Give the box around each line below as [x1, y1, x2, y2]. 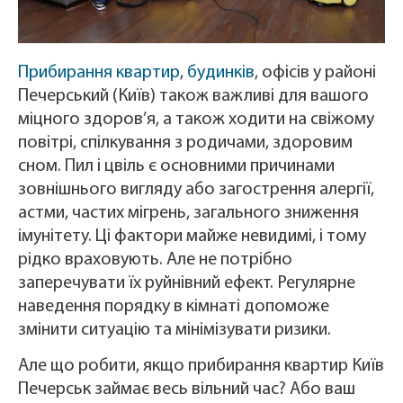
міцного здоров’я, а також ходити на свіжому [18, 110, 374, 129]
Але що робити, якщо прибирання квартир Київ [18, 357, 384, 376]
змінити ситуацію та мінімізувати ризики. [18, 320, 331, 339]
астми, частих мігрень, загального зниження [18, 203, 359, 222]
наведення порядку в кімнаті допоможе [18, 297, 329, 316]
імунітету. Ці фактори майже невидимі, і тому [18, 227, 366, 246]
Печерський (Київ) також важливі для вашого [18, 86, 369, 105]
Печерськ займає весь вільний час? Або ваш [18, 381, 355, 399]
